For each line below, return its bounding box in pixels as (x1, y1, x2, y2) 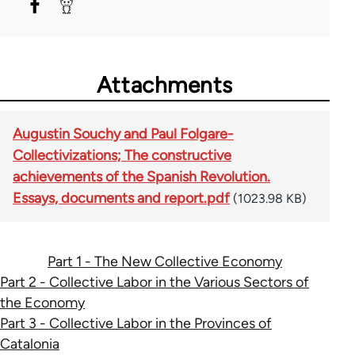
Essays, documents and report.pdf (13, 189, 230, 207)
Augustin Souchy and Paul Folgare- (13, 124, 234, 143)
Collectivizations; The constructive (13, 146, 231, 164)
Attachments (96, 71, 234, 98)
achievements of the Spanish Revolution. (13, 167, 270, 185)
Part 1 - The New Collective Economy (47, 252, 282, 270)
